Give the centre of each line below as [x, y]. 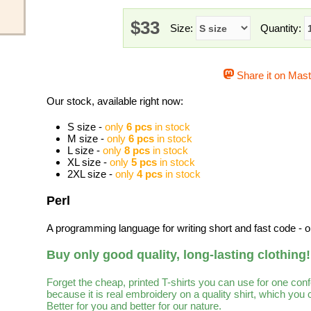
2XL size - [91, 174]
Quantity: [282, 28]
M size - [87, 138]
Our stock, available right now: [115, 101]
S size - [86, 127]
